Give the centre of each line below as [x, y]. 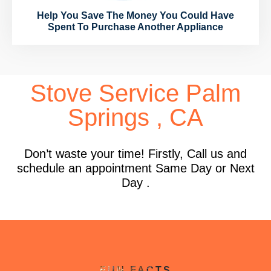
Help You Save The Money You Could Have [135, 16]
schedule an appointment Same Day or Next [135, 168]
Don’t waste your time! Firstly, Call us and [135, 154]
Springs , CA [135, 118]
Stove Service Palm [135, 93]
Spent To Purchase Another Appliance [135, 27]
